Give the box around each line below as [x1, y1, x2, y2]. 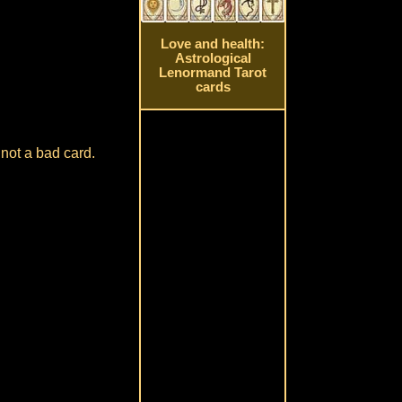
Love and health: [161, 37, 266, 52]
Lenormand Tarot [159, 66, 267, 81]
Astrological [174, 51, 251, 66]
